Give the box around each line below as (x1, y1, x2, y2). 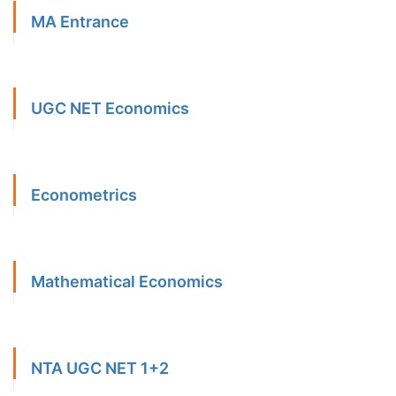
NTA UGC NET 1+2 (31, 359, 169, 378)
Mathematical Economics (31, 272, 223, 292)
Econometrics (31, 186, 137, 205)
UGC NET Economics (31, 99, 189, 118)
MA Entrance (31, 12, 129, 32)
